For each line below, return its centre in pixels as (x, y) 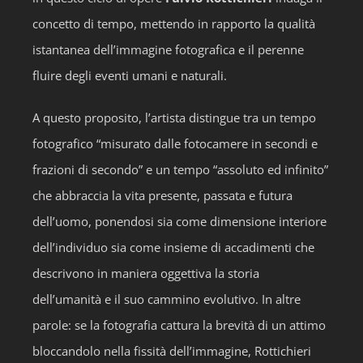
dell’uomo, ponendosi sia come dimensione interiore (179, 221)
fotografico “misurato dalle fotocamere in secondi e (175, 143)
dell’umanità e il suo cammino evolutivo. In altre (167, 299)
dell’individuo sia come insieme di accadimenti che (173, 247)
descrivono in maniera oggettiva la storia (146, 273)
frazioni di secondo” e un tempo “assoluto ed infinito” (180, 169)
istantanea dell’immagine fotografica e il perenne (168, 49)
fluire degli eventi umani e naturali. (130, 75)
